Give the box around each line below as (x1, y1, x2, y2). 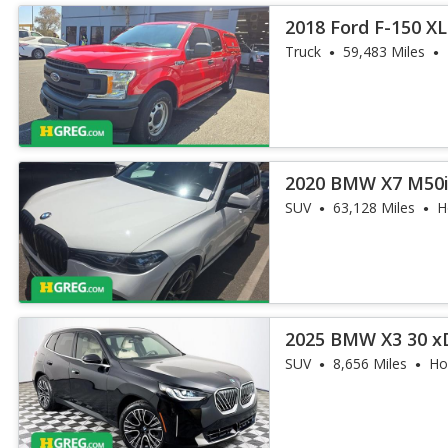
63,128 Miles (333, 198, 416, 217)
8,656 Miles (333, 354, 408, 373)
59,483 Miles (343, 42, 426, 61)
